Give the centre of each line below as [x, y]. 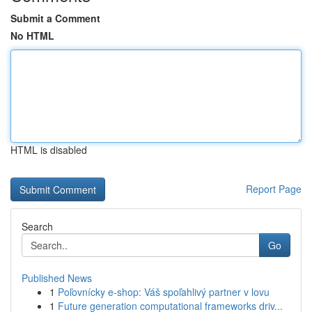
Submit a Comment [55, 18]
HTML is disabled [49, 150]
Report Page [274, 189]
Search [37, 226]
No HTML [32, 36]
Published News [57, 278]
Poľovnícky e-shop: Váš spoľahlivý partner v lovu [164, 292]
